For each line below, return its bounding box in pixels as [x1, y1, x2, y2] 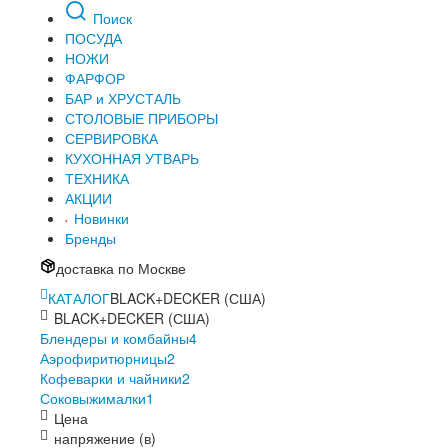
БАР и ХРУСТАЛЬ [65, 88, 181, 108]
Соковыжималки [40, 388, 146, 408]
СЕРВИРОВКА [65, 128, 158, 148]
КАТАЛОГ [48, 288, 110, 308]
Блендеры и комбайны [40, 328, 189, 348]
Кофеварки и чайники [40, 368, 182, 388]
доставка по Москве [56, 258, 186, 278]
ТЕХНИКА [65, 168, 129, 188]
